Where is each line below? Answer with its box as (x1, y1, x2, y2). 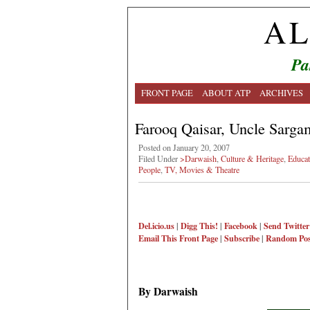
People (138, 164, 161, 175)
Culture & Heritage (221, 153, 284, 164)
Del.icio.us (138, 219, 174, 232)
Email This (138, 232, 177, 245)
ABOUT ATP (202, 86, 250, 99)
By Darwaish (138, 283, 198, 300)
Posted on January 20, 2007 (138, 142, 230, 153)
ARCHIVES (259, 86, 303, 99)
